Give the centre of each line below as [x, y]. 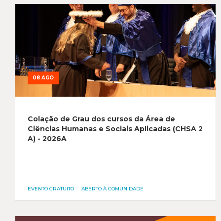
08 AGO [43, 78]
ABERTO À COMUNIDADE [112, 189]
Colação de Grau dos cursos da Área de [101, 119]
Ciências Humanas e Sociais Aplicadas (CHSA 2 [115, 129]
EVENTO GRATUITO [51, 189]
